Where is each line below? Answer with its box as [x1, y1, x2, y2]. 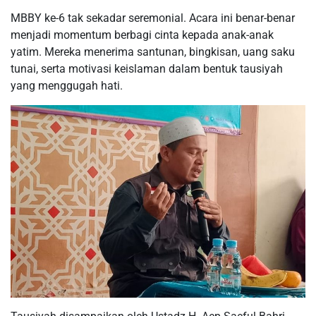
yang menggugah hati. [11, 78, 123, 92]
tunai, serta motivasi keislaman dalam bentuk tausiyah [11, 61, 283, 75]
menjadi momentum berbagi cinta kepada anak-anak [11, 28, 274, 42]
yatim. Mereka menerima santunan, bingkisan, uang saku [11, 44, 295, 59]
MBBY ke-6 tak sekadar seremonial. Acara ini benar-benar [11, 11, 295, 25]
